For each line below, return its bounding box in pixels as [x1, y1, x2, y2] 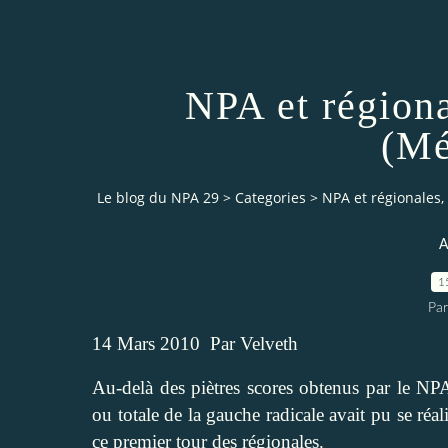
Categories [235, 188, 306, 208]
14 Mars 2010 [92, 332, 200, 354]
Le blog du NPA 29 [97, 188, 219, 208]
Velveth [240, 332, 298, 354]
